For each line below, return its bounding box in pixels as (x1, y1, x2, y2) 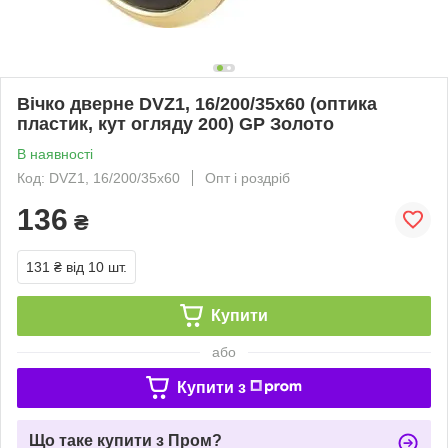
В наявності (17, 145, 93, 162)
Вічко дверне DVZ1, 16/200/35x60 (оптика (17, 93, 377, 114)
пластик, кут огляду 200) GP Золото (17, 113, 334, 134)
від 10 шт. (66, 258, 127, 275)
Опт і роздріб (205, 169, 290, 186)
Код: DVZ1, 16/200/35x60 (17, 169, 180, 186)
